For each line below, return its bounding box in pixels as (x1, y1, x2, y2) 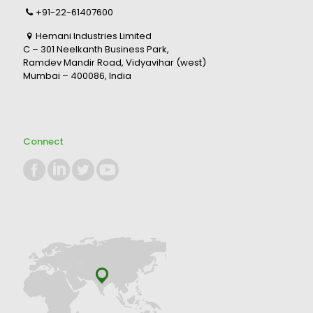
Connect (23, 135, 64, 148)
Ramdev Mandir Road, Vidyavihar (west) (23, 56, 206, 69)
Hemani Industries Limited (36, 29, 152, 43)
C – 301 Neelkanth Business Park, (23, 43, 169, 56)
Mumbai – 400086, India (23, 69, 131, 82)
